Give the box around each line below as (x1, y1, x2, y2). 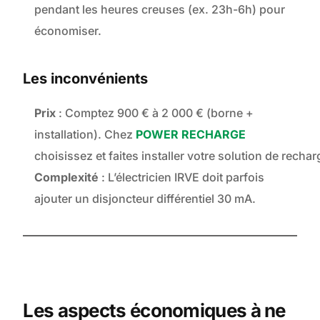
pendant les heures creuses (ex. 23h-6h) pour (34, 2, 286, 17)
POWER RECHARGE (136, 127, 246, 142)
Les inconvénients (23, 70, 149, 88)
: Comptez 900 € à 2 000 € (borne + (56, 106, 254, 121)
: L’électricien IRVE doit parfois (99, 170, 265, 185)
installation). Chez (34, 127, 136, 142)
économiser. (34, 24, 102, 39)
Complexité (34, 170, 99, 185)
